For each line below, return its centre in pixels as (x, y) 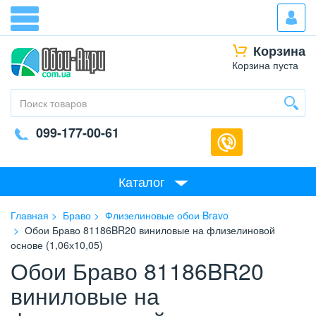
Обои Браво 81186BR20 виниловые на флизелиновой (150, 230)
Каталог (142, 181)
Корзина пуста (265, 65)
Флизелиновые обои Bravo (167, 215)
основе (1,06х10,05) (57, 245)
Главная (30, 215)
